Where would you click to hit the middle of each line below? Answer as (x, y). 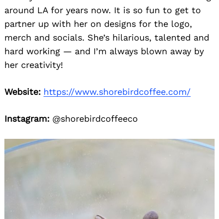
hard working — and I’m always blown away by (104, 51)
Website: (22, 92)
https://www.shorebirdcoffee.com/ (117, 92)
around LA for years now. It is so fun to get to (103, 10)
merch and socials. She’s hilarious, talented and (107, 38)
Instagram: (27, 119)
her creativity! (34, 65)
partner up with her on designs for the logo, (98, 24)
